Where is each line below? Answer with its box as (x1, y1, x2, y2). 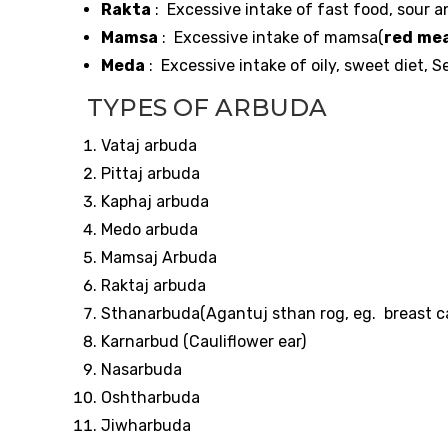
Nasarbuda (101, 359, 182, 379)
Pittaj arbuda (101, 163, 200, 183)
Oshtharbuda (101, 387, 200, 407)
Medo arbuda (101, 219, 198, 239)
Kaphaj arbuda (101, 191, 209, 211)
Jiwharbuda (101, 415, 191, 435)
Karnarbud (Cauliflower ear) (101, 331, 306, 351)
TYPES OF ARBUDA (87, 93, 327, 123)
